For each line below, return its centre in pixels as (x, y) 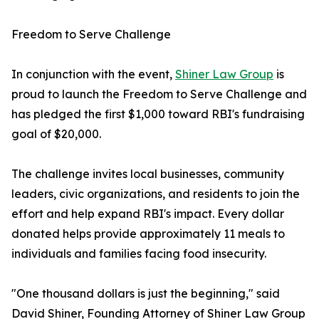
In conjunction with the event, (93, 74)
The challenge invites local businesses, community (148, 174)
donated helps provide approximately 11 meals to (148, 234)
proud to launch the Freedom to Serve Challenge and (159, 94)
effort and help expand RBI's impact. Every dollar (148, 214)
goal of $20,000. (56, 134)
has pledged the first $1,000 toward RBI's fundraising (158, 114)
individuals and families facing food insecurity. (139, 254)
